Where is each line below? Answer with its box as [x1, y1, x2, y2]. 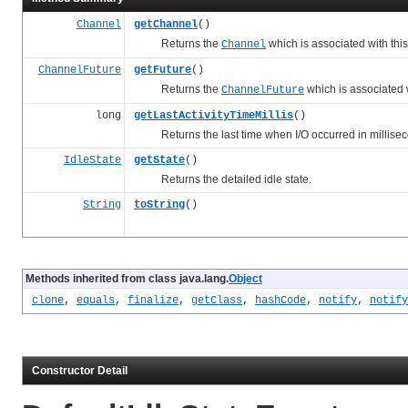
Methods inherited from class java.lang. [25, 271, 229, 285]
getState [134, 153, 185, 167]
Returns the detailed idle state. [134, 172, 311, 186]
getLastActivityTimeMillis [134, 108, 293, 122]
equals [76, 293, 115, 307]
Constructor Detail [32, 363, 127, 377]
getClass [191, 293, 242, 307]
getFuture [134, 63, 191, 76]
